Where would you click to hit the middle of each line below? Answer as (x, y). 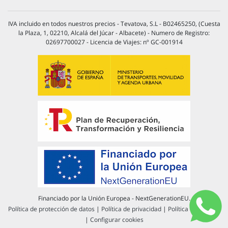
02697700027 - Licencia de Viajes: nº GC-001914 (114, 42)
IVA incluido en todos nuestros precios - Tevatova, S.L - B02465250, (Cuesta (114, 24)
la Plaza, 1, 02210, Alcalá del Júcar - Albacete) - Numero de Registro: (114, 33)
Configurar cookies (117, 220)
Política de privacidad (131, 209)
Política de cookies (194, 209)
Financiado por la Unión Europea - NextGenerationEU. (114, 198)
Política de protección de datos (51, 209)
